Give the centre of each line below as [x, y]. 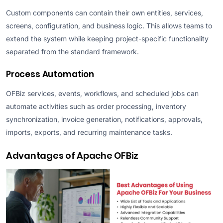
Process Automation [50, 74]
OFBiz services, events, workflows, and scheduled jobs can [102, 93]
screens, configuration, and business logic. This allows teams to [109, 25]
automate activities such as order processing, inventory [96, 106]
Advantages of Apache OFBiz [72, 155]
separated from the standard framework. [72, 51]
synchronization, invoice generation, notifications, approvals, [104, 119]
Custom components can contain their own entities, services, [105, 12]
